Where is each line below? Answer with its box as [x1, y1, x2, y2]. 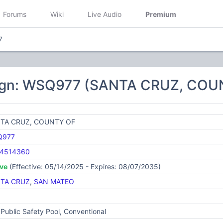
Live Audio [88, 9, 121, 18]
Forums [3, 9, 26, 18]
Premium [145, 9, 176, 18]
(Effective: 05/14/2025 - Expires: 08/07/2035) [7, 162, 161, 171]
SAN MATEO [33, 177, 74, 186]
